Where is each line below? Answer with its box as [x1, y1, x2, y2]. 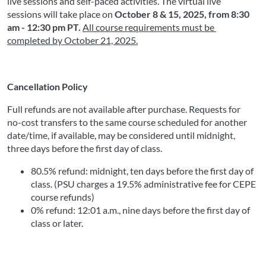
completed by [7, 34, 62, 46]
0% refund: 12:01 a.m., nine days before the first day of [31, 204, 250, 216]
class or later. [31, 217, 85, 229]
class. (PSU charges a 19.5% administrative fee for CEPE [31, 178, 256, 190]
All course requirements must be [83, 21, 214, 33]
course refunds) [31, 191, 94, 203]
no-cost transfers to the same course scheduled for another [7, 116, 247, 128]
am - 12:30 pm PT [7, 21, 78, 33]
